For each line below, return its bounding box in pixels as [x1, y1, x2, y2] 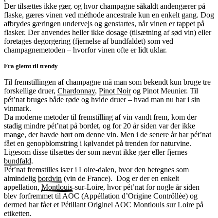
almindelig [4, 174, 38, 182]
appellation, [4, 182, 41, 191]
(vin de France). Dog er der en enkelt [62, 174, 179, 182]
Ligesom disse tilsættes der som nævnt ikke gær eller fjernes [4, 147, 187, 156]
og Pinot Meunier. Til [131, 86, 198, 95]
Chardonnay [57, 86, 95, 95]
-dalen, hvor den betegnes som [95, 165, 189, 174]
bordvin [38, 174, 62, 182]
